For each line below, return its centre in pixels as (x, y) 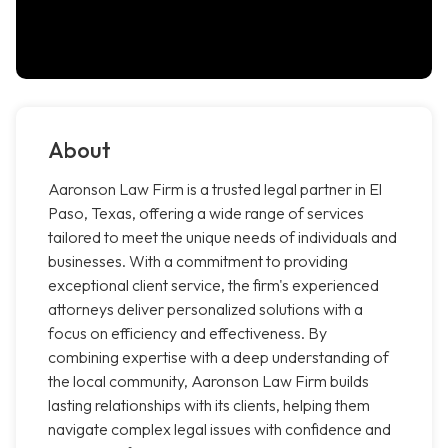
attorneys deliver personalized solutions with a (205, 309)
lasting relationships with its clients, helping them (209, 405)
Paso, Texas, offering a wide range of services (206, 213)
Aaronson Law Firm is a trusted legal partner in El (215, 189)
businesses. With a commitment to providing (198, 261)
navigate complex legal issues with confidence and (219, 429)
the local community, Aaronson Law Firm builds (208, 381)
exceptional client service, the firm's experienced (213, 285)
